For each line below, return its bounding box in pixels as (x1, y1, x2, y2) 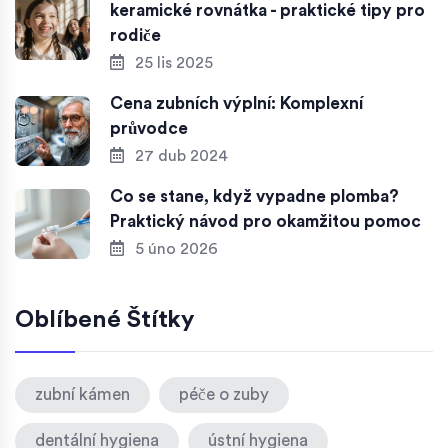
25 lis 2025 (131, 54, 213, 71)
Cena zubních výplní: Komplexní (110, 94, 363, 112)
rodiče (110, 26, 161, 44)
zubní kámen (35, 385, 130, 403)
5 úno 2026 (131, 240, 218, 257)
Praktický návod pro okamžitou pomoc (110, 212, 421, 230)
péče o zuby (179, 385, 269, 403)
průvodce (110, 119, 188, 137)
